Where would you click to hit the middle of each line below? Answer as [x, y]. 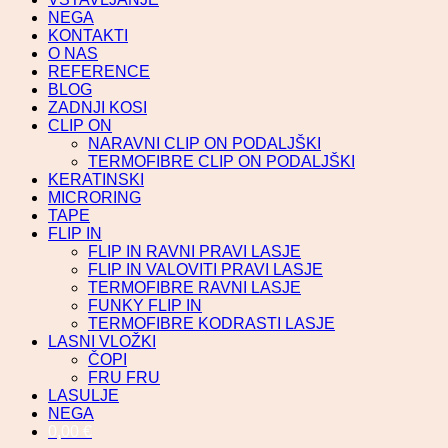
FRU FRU [124, 377]
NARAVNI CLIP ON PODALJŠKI [204, 143]
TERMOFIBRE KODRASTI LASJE [211, 323]
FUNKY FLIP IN [145, 305]
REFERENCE [99, 71]
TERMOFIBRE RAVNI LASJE [194, 287]
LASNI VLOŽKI [102, 341]
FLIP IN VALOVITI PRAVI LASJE [205, 269]
